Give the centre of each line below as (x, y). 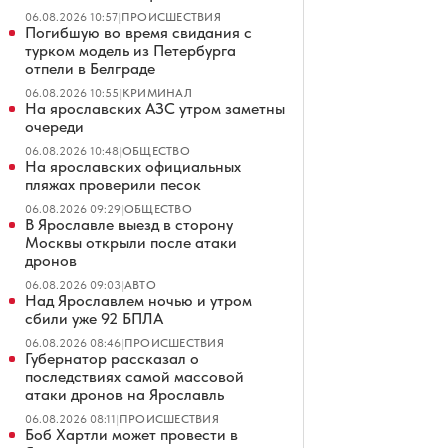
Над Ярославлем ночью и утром (138, 300)
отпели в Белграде (90, 68)
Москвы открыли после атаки (131, 242)
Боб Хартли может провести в (131, 434)
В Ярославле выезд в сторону (129, 224)
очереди (54, 126)
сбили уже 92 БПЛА (94, 318)
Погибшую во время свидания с (138, 32)
